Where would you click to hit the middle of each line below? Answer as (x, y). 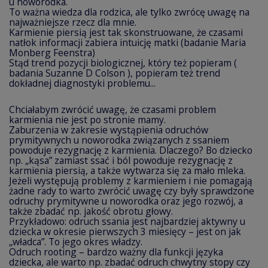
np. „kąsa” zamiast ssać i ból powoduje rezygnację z (121, 160)
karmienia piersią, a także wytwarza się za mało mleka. (127, 170)
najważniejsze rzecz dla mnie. (73, 22)
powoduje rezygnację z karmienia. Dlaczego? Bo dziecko (131, 150)
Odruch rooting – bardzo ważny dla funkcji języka (116, 252)
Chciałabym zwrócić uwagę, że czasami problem (112, 109)
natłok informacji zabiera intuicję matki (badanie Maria (127, 42)
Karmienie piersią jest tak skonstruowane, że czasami (126, 32)
